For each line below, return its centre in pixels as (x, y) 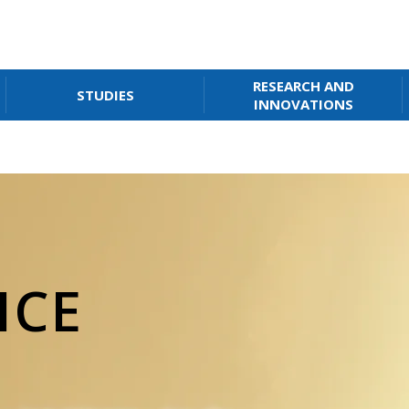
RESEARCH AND (303, 86)
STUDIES (106, 95)
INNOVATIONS (303, 104)
